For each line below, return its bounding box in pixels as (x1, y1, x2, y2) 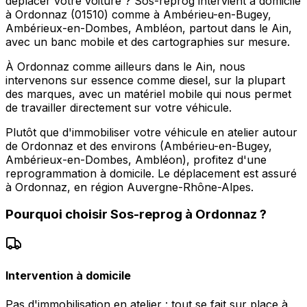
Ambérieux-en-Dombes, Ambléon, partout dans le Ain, (5, 21, 292, 35)
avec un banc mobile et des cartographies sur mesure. (5, 34, 290, 49)
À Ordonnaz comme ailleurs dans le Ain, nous (5, 59, 245, 73)
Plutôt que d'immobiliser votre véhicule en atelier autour (5, 125, 297, 139)
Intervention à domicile (5, 269, 131, 283)
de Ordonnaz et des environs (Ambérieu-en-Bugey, (5, 138, 272, 153)
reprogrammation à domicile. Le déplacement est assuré (5, 166, 297, 180)
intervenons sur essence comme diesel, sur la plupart (5, 73, 285, 87)
